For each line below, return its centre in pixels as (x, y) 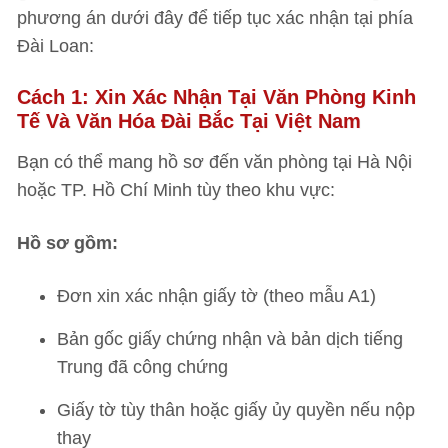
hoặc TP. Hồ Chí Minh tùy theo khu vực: (176, 190)
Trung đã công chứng (142, 367)
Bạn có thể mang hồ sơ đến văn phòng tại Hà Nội (214, 162)
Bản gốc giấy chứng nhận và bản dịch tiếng (230, 339)
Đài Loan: (55, 46)
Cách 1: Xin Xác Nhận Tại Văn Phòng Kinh (216, 97)
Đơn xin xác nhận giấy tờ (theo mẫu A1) (216, 296)
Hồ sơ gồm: (67, 243)
